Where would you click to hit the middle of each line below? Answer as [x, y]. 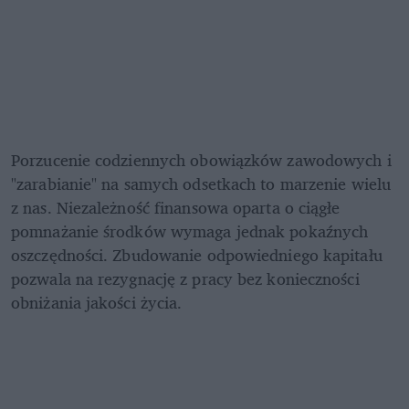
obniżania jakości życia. [97, 303]
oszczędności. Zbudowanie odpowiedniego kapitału [197, 255]
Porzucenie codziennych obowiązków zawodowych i [201, 160]
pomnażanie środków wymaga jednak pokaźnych [190, 231]
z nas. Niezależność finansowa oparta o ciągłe [176, 208]
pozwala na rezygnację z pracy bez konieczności [185, 279]
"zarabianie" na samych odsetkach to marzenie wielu [201, 184]
